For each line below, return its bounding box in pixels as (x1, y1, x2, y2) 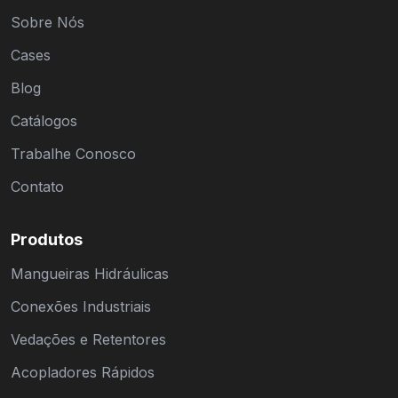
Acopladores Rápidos (11, 363, 155, 381)
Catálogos (11, 112, 77, 130)
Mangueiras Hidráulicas (11, 265, 169, 283)
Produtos (11, 230, 83, 249)
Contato (11, 178, 64, 195)
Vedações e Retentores (11, 330, 166, 348)
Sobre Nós (11, 13, 84, 31)
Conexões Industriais (11, 298, 151, 315)
